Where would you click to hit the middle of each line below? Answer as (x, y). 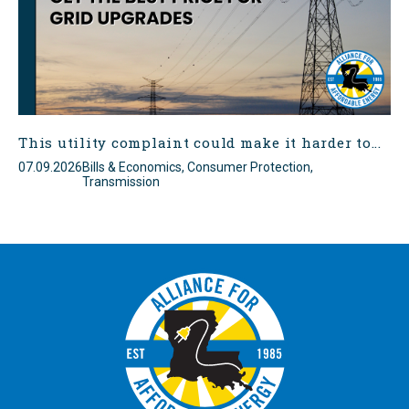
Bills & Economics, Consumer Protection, (198, 167)
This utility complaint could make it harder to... (200, 142)
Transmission (121, 182)
